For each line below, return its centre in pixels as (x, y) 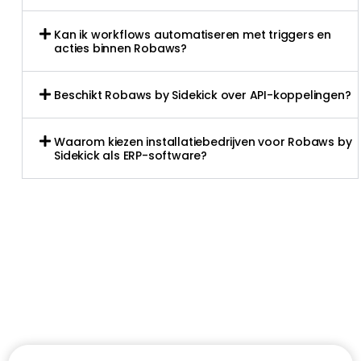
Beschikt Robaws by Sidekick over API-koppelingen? (203, 95)
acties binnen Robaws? (120, 48)
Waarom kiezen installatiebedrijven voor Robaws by (203, 141)
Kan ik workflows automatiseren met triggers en (193, 34)
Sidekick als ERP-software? (131, 155)
